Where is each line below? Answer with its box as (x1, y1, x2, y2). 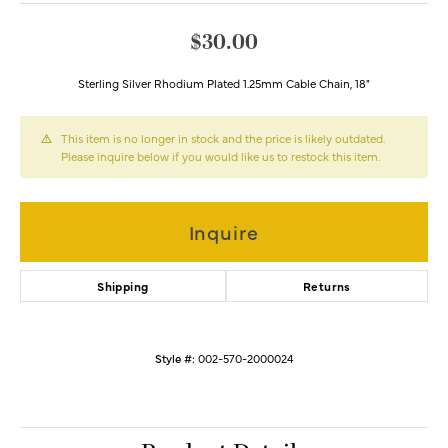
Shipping (97, 278, 149, 295)
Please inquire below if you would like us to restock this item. (61, 148, 380, 165)
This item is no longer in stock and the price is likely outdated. (61, 130, 385, 147)
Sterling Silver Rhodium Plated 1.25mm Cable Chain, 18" (78, 75, 370, 92)
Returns (302, 278, 351, 295)
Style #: (154, 350, 195, 367)
